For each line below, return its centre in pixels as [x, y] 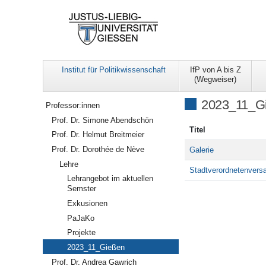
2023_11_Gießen [96, 248]
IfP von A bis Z [215, 70]
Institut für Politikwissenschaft [114, 70]
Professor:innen [73, 106]
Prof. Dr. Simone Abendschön [103, 120]
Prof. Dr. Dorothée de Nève [98, 150]
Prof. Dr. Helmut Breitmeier [98, 135]
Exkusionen [87, 204]
